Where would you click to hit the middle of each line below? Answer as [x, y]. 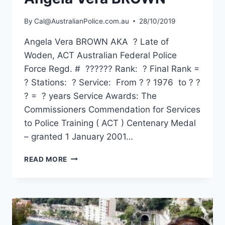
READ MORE [46, 159]
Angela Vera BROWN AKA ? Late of [96, 41]
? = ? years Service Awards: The [90, 96]
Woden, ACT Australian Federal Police [100, 55]
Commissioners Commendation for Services [112, 109]
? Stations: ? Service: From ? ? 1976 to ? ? [112, 82]
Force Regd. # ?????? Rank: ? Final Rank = [112, 69]
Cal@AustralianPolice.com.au [82, 21]
